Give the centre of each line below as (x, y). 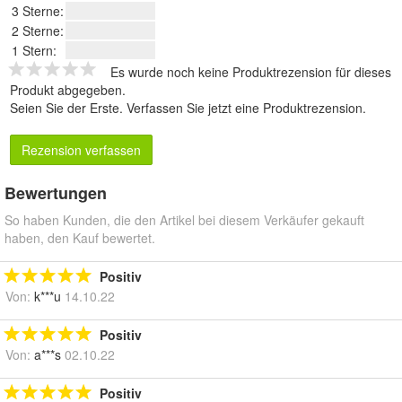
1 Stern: (34, 50)
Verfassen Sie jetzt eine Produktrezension (245, 107)
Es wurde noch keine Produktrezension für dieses (251, 71)
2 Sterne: (38, 30)
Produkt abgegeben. (68, 89)
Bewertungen (56, 192)
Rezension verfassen (81, 149)
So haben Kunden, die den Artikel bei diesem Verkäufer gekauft (184, 219)
